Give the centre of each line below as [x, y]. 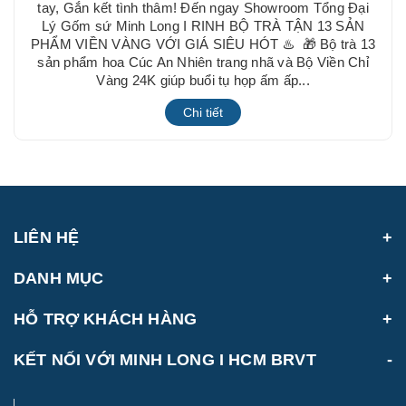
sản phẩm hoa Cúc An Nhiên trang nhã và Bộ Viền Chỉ [203, 63]
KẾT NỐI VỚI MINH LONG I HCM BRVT [165, 360]
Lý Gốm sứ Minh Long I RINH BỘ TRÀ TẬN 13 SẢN [203, 26]
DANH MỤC [59, 279]
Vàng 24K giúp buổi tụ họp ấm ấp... [203, 81]
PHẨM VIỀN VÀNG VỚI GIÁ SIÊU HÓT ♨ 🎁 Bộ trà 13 [203, 44]
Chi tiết [203, 113]
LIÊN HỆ [47, 238]
